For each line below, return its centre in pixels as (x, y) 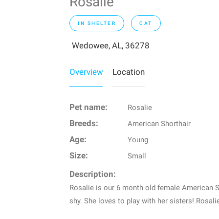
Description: (93, 175)
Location (129, 72)
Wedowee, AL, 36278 (111, 46)
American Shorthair (159, 124)
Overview (86, 72)
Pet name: (88, 108)
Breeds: (84, 124)
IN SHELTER (97, 23)
